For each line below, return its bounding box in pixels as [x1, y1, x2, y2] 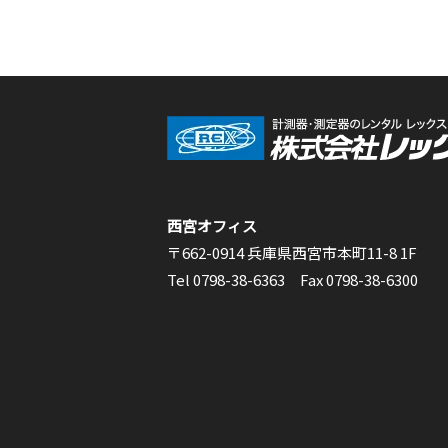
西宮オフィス [167, 214, 257, 236]
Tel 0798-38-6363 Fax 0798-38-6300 [167, 268, 418, 290]
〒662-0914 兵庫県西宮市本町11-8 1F [167, 241, 417, 263]
